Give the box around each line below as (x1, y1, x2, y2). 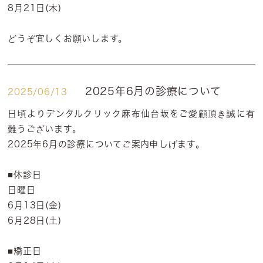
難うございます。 (8, 124, 82, 133)
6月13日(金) (8, 201, 62, 210)
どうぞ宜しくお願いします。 (8, 34, 128, 43)
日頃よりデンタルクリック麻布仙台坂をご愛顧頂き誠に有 (8, 109, 255, 118)
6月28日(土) (8, 216, 62, 225)
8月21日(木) (8, 4, 62, 12)
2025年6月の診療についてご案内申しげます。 (8, 140, 205, 149)
